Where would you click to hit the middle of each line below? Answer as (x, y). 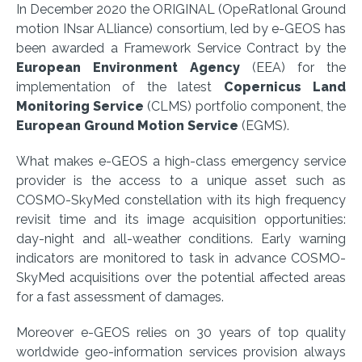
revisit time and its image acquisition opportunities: (181, 219)
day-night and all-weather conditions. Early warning (181, 239)
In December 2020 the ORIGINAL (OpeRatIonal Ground (181, 9)
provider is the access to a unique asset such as (181, 181)
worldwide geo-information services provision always (181, 352)
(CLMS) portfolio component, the (245, 106)
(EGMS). (264, 126)
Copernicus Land (285, 87)
